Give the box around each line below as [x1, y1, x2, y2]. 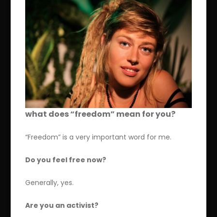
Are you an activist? [25, 201, 99, 211]
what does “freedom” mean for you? [25, 108, 176, 120]
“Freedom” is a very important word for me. [25, 132, 172, 142]
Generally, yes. [25, 178, 74, 188]
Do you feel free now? [25, 155, 107, 165]
